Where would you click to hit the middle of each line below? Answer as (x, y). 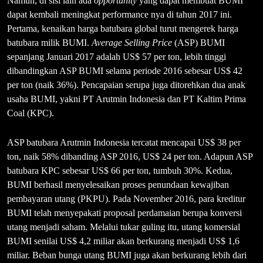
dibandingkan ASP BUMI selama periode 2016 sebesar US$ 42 (125, 71)
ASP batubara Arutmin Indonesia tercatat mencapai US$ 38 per (124, 143)
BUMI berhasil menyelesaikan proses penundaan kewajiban (118, 185)
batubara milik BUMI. (49, 43)
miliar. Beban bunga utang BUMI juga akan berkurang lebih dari (127, 255)
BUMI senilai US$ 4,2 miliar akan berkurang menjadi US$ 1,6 (123, 241)
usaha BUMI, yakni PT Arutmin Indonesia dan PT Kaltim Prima (127, 99)
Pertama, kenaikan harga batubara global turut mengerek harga (123, 29)
